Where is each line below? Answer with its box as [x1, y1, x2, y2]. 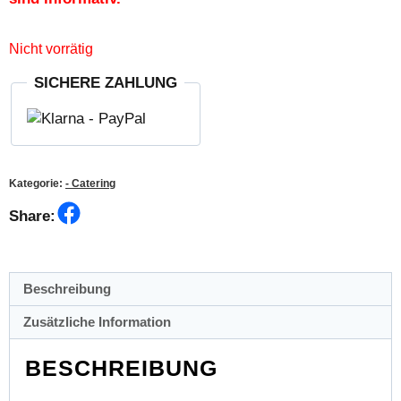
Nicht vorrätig [9, 40, 93, 56]
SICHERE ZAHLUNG [34, 73, 177, 91]
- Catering [65, 176, 115, 190]
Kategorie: [9, 176, 65, 190]
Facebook [81, 200, 147, 218]
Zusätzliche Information [23, 314, 172, 330]
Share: [9, 207, 55, 225]
